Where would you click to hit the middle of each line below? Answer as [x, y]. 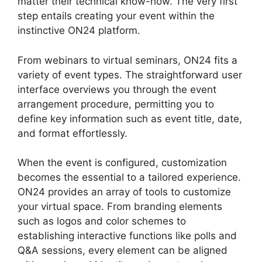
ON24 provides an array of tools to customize [124, 192]
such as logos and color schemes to [102, 221]
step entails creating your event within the [116, 16]
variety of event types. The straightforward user [130, 75]
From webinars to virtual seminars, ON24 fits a [127, 60]
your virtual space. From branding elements [120, 207]
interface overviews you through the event [117, 89]
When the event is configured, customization [122, 163]
